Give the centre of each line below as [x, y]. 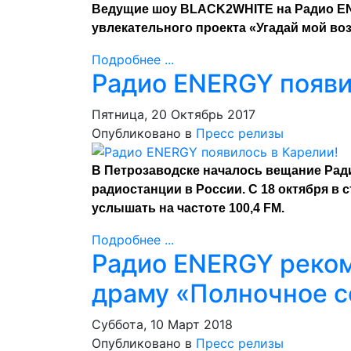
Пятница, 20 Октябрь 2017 [174, 114]
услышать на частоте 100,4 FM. [188, 208]
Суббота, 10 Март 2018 [162, 324]
